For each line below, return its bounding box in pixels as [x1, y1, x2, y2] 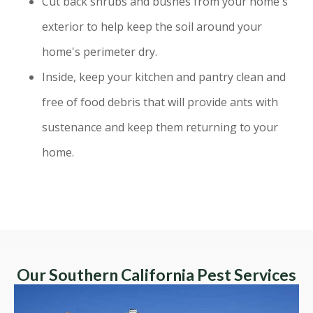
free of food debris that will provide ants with [42, 94, 278, 110]
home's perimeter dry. [42, 44, 157, 60]
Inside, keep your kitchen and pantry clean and [42, 69, 286, 85]
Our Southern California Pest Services [17, 265, 296, 285]
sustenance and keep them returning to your [42, 119, 278, 136]
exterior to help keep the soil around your [42, 19, 262, 35]
